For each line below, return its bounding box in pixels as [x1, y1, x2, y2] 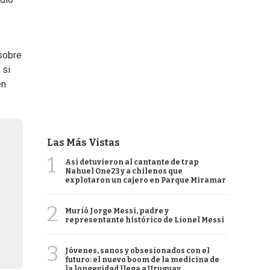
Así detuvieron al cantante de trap [65, 158, 199, 166]
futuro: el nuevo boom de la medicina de [65, 256, 219, 264]
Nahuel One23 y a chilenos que [65, 167, 183, 175]
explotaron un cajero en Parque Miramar [65, 176, 226, 184]
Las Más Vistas [47, 137, 120, 148]
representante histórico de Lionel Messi [65, 216, 224, 224]
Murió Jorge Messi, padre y [65, 207, 169, 215]
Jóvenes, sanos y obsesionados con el [65, 246, 210, 255]
